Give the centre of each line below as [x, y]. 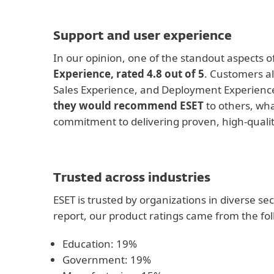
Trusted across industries [132, 178]
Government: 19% [107, 259]
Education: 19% [100, 243]
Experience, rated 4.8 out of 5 [129, 73]
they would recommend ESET [128, 105]
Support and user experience [143, 36]
